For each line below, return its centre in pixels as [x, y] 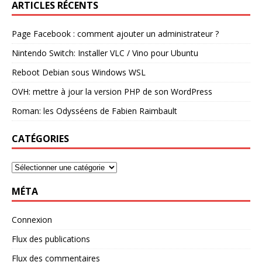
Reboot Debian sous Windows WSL [79, 73]
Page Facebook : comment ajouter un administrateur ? [115, 34]
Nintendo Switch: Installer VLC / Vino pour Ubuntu [105, 53]
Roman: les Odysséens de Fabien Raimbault [94, 111]
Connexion [32, 220]
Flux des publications [51, 239]
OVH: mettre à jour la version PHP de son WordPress [112, 92]
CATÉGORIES [40, 139]
